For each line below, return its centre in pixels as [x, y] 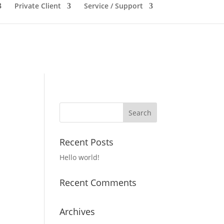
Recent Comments [98, 182]
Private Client [38, 6]
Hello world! [80, 157]
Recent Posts [87, 142]
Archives [77, 211]
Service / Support [113, 6]
